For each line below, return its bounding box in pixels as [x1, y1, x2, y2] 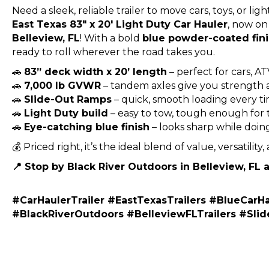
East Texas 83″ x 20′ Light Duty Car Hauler [12, 18, 228, 30]
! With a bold [80, 32, 142, 44]
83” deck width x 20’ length [24, 65, 167, 77]
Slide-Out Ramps [24, 93, 112, 105]
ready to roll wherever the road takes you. [12, 46, 215, 58]
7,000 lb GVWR [24, 79, 101, 91]
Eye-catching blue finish [24, 121, 150, 133]
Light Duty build [24, 107, 108, 119]
